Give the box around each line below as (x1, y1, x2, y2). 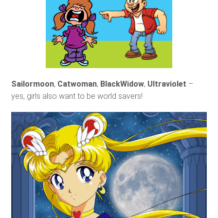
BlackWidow (100, 79, 144, 89)
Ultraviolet (147, 79, 186, 89)
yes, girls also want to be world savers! (11, 91, 143, 101)
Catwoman (57, 79, 97, 89)
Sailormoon (11, 79, 54, 89)
